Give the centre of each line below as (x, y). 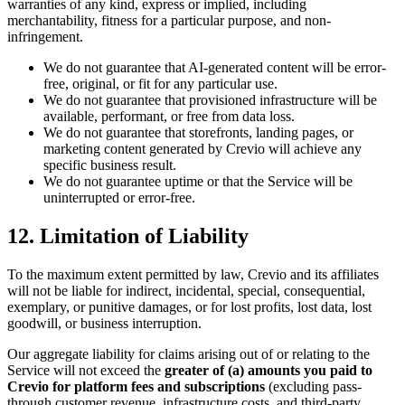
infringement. (45, 37)
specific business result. (110, 165)
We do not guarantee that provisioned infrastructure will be (210, 100)
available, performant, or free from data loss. (169, 117)
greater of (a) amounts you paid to (268, 371)
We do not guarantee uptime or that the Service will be (198, 182)
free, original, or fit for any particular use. (160, 84)
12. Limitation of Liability (128, 236)
